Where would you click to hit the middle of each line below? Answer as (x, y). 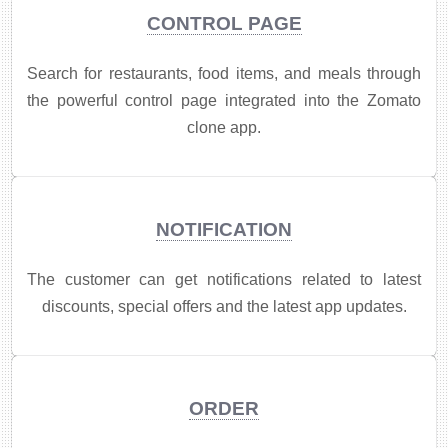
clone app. (224, 127)
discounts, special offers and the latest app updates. (224, 306)
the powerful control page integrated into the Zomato (224, 100)
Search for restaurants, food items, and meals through (224, 73)
